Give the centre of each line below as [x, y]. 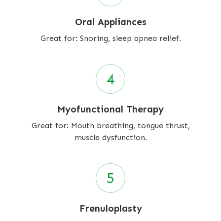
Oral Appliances [110, 22]
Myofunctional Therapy [110, 110]
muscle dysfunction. [110, 138]
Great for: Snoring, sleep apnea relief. [110, 38]
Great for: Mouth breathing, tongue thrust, [110, 126]
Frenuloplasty [110, 209]
